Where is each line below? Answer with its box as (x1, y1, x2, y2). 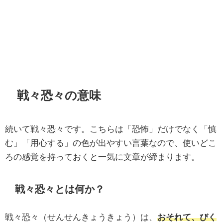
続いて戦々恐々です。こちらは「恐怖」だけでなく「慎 (5, 124, 217, 133)
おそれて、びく (157, 213, 217, 222)
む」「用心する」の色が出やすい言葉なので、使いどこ (5, 138, 217, 147)
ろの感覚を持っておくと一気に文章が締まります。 (5, 152, 200, 161)
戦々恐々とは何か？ (15, 184, 105, 194)
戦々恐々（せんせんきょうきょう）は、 (5, 213, 157, 222)
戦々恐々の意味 (16, 90, 101, 102)
